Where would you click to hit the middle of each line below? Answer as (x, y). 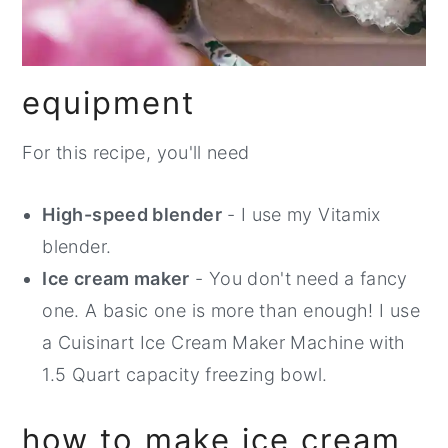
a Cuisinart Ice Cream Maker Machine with (224, 342)
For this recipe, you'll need (136, 152)
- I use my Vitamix (301, 214)
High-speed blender (132, 214)
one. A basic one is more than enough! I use (231, 310)
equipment (109, 102)
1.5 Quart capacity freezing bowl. (185, 374)
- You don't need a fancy (298, 278)
